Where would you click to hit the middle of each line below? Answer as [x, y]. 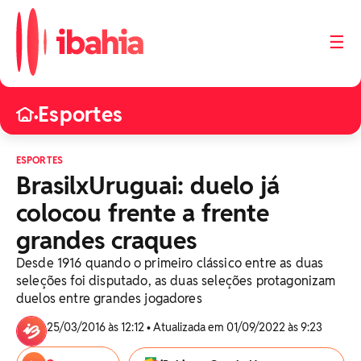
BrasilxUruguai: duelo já [148, 186]
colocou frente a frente [143, 213]
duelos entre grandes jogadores [109, 299]
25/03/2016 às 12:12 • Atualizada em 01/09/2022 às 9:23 [186, 327]
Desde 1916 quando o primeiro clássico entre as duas [170, 263]
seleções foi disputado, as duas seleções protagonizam [176, 281]
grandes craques [106, 241]
